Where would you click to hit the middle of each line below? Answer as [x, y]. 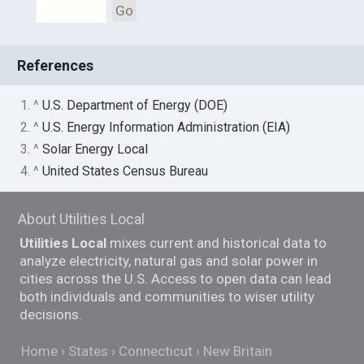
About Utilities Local [82, 219]
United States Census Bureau [126, 171]
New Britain [238, 351]
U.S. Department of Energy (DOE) [135, 106]
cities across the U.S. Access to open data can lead [176, 279]
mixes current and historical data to [217, 243]
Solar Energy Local [95, 149]
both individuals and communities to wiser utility [167, 297]
